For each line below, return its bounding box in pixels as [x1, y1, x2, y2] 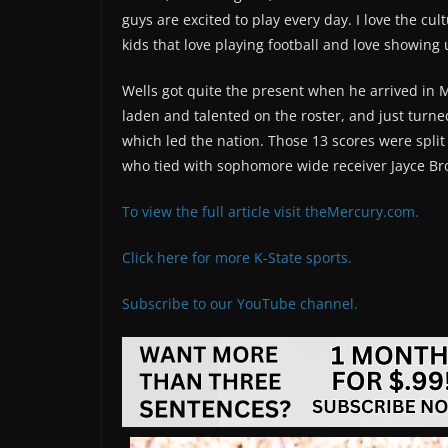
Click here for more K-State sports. [122, 248, 352, 268]
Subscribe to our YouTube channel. [122, 294, 358, 314]
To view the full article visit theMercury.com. [122, 202, 419, 222]
